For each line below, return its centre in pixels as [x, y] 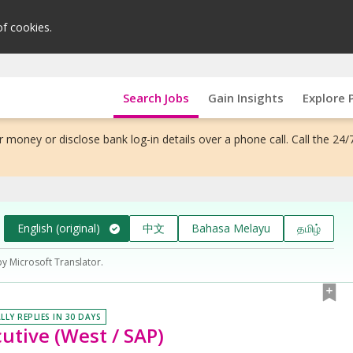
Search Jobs [156, 97]
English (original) [59, 228]
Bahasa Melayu [231, 228]
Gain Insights [245, 97]
